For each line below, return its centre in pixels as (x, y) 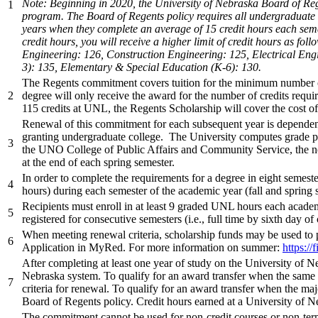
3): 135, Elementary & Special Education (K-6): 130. (142, 67)
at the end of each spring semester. (98, 162)
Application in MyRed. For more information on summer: (152, 247)
